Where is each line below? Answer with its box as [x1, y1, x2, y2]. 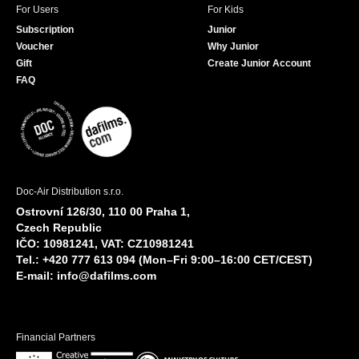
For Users [16, 4, 58, 16]
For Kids [208, 4, 244, 16]
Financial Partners [16, 331, 95, 343]
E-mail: [16, 268, 57, 282]
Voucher [16, 41, 54, 53]
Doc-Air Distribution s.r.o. [16, 185, 123, 197]
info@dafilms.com [57, 268, 156, 282]
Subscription [16, 24, 74, 36]
